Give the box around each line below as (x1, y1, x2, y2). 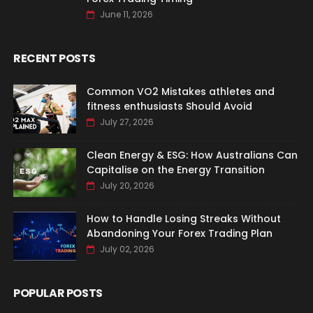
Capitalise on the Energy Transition (86, 162, 265, 177)
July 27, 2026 (99, 115, 154, 128)
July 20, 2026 (99, 179, 154, 191)
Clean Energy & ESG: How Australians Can (86, 147, 298, 162)
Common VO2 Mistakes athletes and (86, 84, 275, 99)
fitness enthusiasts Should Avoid (86, 99, 252, 113)
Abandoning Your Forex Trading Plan (86, 226, 272, 240)
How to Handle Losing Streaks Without (86, 211, 281, 226)
